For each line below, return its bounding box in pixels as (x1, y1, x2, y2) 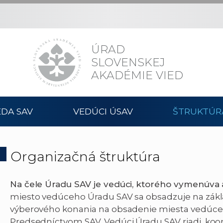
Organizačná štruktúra (10, 148, 160, 165)
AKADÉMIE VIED (91, 68, 183, 82)
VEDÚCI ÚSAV (73, 106, 133, 116)
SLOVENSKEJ (91, 55, 165, 69)
